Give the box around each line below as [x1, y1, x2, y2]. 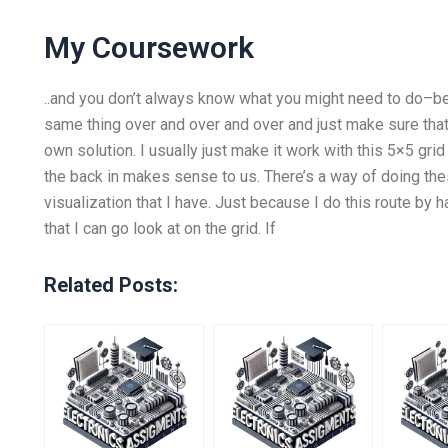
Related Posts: [43, 273, 178, 297]
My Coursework [43, 30, 254, 65]
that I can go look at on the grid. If [43, 219, 276, 238]
